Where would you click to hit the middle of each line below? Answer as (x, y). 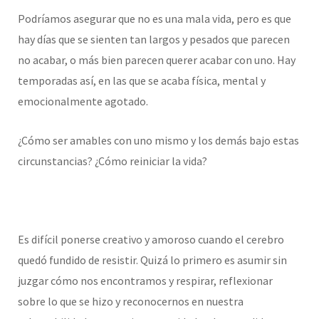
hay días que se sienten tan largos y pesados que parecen (154, 40)
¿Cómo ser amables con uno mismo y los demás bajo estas (158, 141)
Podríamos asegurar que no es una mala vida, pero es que (155, 19)
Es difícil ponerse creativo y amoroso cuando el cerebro (151, 240)
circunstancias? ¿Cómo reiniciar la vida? (113, 161)
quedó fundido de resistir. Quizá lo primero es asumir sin (152, 260)
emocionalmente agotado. (83, 101)
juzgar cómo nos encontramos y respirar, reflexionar (145, 281)
